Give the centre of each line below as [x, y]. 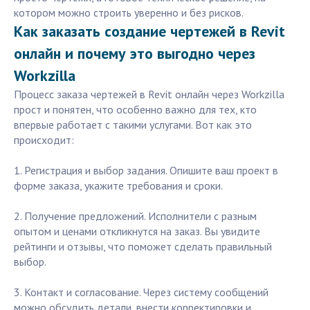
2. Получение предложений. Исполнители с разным [135, 216]
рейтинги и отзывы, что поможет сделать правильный [143, 247]
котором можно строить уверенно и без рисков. [129, 13]
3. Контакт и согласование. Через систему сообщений [141, 292]
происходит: [44, 140]
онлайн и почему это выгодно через [135, 54]
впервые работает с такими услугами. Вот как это [133, 125]
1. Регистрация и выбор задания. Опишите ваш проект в [146, 171]
